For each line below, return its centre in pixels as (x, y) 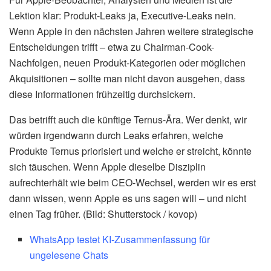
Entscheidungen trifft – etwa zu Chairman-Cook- (112, 47)
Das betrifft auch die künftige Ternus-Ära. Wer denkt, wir (128, 119)
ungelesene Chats (69, 255)
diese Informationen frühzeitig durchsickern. (102, 94)
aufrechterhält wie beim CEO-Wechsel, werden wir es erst (132, 182)
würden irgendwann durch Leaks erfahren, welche (116, 135)
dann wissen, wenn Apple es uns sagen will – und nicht (128, 198)
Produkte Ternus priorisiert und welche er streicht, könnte (130, 151)
